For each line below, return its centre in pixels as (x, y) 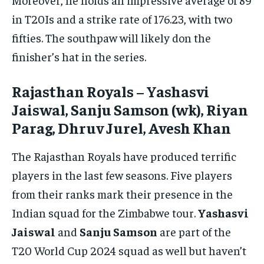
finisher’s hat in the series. (79, 57)
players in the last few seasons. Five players (122, 175)
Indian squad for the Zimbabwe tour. (105, 213)
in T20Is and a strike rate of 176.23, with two (122, 19)
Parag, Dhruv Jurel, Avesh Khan (121, 128)
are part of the (194, 232)
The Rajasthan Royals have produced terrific (124, 156)
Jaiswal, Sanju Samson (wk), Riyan (130, 110)
